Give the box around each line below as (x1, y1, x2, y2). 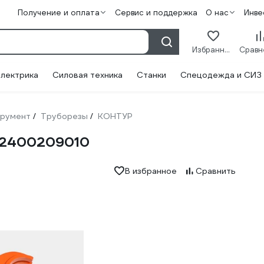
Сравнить (195, 166, 236, 176)
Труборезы (41, 111, 88, 121)
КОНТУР (98, 111, 133, 121)
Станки (137, 70, 166, 80)
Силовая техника (52, 70, 123, 80)
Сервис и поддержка (114, 8, 197, 18)
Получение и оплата (17, 8, 100, 18)
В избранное (124, 166, 177, 176)
